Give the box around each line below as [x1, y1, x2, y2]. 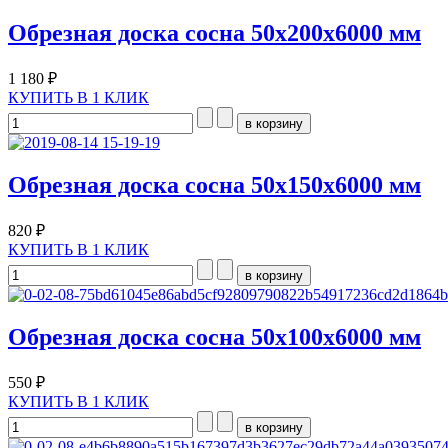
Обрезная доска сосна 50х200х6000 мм [8, 20, 421, 47]
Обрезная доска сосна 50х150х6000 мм [8, 171, 421, 198]
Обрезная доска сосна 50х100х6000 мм [8, 323, 421, 350]
